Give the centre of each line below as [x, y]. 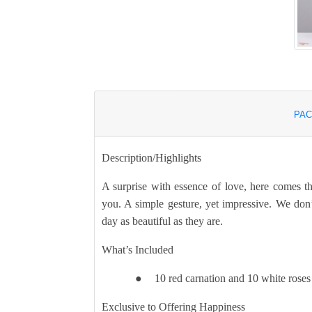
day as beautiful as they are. [162, 221]
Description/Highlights [151, 158]
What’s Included [137, 250]
